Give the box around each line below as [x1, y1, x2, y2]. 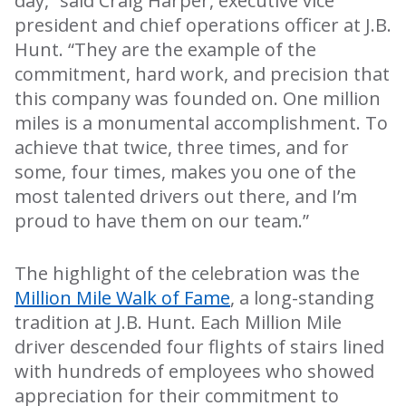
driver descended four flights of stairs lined [14, 334, 384, 360]
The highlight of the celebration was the [14, 261, 360, 286]
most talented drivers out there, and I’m [14, 183, 357, 208]
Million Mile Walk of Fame [14, 285, 230, 311]
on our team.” [191, 208, 309, 233]
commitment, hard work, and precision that [14, 61, 390, 86]
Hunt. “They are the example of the [14, 36, 316, 62]
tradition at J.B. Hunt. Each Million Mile [14, 310, 342, 335]
